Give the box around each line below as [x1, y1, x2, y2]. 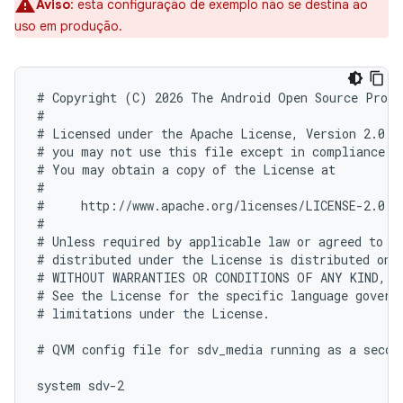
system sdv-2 [37, 377, 124, 394]
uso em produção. [14, 18, 122, 34]
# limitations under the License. [37, 305, 270, 322]
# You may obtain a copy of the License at [37, 161, 336, 178]
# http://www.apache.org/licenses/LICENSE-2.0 [37, 197, 385, 214]
